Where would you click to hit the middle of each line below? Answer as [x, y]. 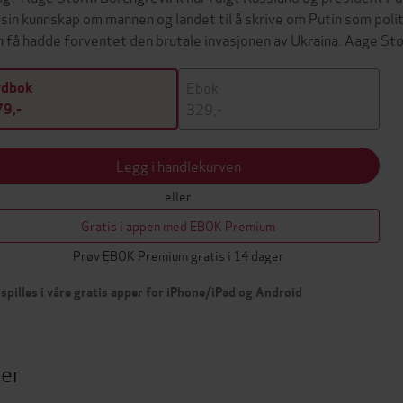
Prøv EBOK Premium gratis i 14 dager [178, 255]
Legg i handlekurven [178, 165]
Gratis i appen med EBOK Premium [178, 225]
